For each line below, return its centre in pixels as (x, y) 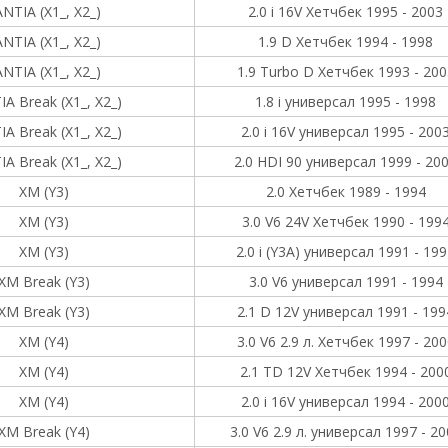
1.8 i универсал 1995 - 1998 (345, 101)
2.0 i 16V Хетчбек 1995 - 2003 (345, 11)
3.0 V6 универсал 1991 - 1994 (345, 281)
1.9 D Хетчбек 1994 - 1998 (345, 41)
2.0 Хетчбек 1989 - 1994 (345, 191)
